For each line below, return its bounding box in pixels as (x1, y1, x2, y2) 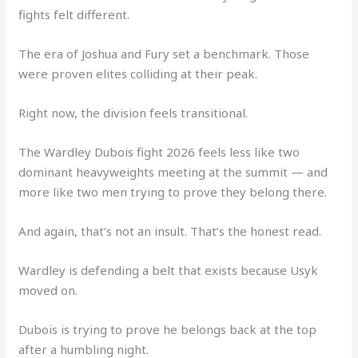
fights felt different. (18, 6, 130, 22)
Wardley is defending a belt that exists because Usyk (18, 261, 319, 278)
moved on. (18, 281, 78, 298)
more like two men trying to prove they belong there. (18, 183, 328, 200)
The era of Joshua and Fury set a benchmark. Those (18, 45, 310, 62)
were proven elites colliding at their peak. (18, 65, 258, 82)
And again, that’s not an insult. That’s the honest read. (18, 222, 322, 239)
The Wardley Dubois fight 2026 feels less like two (18, 143, 300, 160)
